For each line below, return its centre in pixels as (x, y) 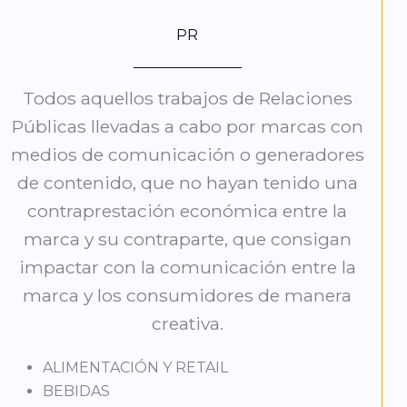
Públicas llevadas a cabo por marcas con (187, 127)
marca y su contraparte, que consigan (187, 239)
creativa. (187, 324)
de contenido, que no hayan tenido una (187, 183)
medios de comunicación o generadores (187, 155)
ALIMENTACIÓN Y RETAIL (136, 368)
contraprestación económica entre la (188, 211)
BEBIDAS (77, 392)
